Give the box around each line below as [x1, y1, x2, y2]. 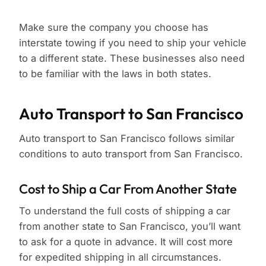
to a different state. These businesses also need [19, 52, 245, 65]
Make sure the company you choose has [19, 21, 208, 34]
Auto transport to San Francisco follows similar [19, 132, 235, 145]
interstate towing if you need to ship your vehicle [19, 37, 246, 49]
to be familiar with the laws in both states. [19, 68, 211, 80]
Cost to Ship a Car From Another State [19, 180, 237, 198]
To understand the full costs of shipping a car [19, 205, 230, 217]
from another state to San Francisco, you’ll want [19, 220, 240, 233]
